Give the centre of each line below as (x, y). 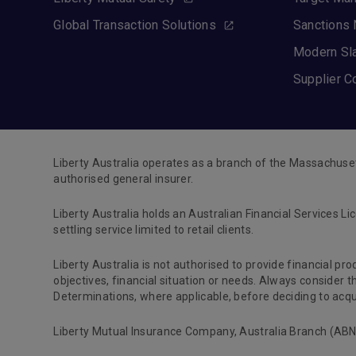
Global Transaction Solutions (135, 25)
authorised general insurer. (126, 179)
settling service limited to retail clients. (156, 230)
